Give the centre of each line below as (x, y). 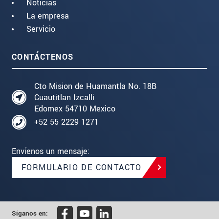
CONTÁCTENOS (43, 57)
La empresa (48, 16)
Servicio (41, 29)
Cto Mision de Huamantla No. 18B (95, 86)
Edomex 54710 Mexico (75, 109)
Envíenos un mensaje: (51, 151)
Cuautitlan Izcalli (64, 97)
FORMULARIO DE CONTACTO (82, 167)
